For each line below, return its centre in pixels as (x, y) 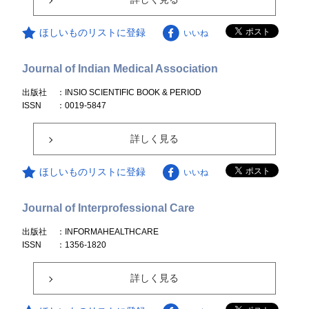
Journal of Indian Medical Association (120, 69)
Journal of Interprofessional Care (109, 208)
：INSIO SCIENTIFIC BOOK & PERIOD (129, 92)
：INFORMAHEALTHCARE (108, 232)
